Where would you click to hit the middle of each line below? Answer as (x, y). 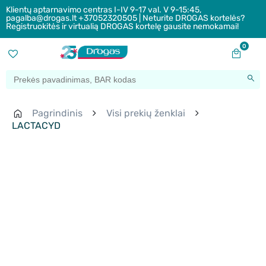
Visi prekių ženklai (146, 113)
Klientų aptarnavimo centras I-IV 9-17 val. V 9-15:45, (104, 10)
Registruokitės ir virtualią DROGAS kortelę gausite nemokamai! (122, 26)
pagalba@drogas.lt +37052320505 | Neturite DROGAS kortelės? (125, 18)
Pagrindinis (57, 113)
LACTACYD (36, 126)
